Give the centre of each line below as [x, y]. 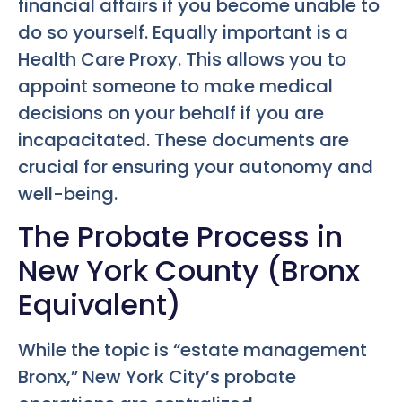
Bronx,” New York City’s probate [157, 377]
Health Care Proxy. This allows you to [182, 59]
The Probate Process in [180, 237]
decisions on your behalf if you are [171, 113]
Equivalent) [100, 305]
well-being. [68, 193]
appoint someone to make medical [175, 86]
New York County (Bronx [189, 271]
